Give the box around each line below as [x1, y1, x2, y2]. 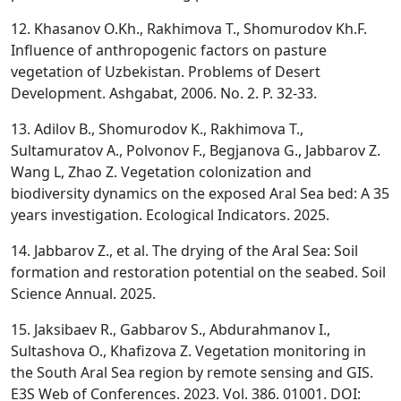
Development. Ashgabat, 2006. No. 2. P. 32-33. [11, 83, 317, 103]
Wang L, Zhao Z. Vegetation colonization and [11, 162, 311, 182]
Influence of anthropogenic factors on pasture [11, 40, 327, 60]
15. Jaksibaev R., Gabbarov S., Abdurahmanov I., [11, 320, 330, 339]
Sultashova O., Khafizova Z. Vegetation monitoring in [11, 341, 366, 361]
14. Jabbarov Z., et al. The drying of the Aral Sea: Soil [11, 241, 358, 260]
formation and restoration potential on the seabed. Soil [11, 262, 386, 282]
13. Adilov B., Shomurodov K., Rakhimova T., [11, 119, 303, 139]
